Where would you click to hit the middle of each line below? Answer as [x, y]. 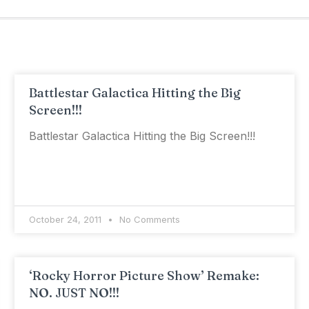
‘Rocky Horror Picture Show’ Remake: [144, 276]
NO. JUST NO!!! [74, 293]
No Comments [148, 219]
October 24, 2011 [66, 219]
